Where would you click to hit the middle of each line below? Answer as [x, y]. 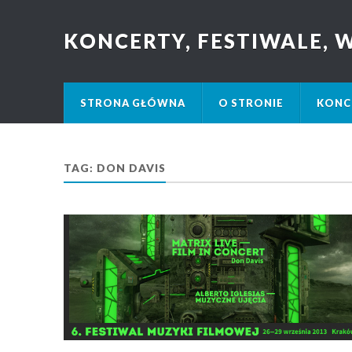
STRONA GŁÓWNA [132, 103]
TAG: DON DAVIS [114, 168]
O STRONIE [251, 103]
